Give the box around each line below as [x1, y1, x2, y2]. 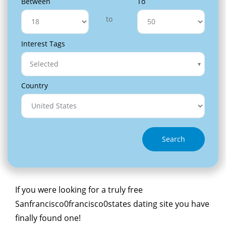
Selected [30, 59, 59, 69]
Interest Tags [21, 38, 65, 48]
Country [21, 80, 48, 90]
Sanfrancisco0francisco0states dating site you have [15, 198, 209, 209]
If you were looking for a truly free [15, 184, 143, 195]
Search [162, 134, 185, 144]
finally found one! [15, 212, 81, 223]
